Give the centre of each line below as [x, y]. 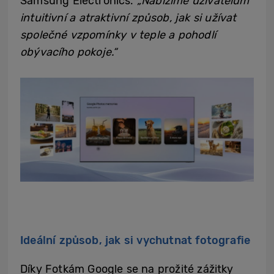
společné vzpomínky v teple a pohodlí [118, 35]
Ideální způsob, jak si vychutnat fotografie [135, 240]
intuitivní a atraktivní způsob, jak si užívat [128, 18]
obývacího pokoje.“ [69, 52]
